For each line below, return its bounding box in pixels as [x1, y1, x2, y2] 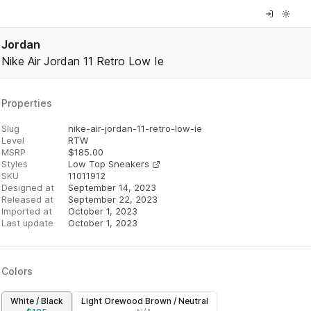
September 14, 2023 [67, 182, 156, 193]
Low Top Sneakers [67, 158, 149, 169]
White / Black [10, 296, 63, 306]
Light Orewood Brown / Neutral [81, 296, 208, 306]
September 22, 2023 [67, 194, 158, 205]
